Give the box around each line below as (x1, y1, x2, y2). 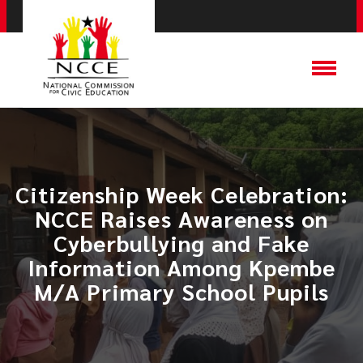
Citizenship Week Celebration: (15, 179, 348, 208)
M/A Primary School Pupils (34, 276, 329, 305)
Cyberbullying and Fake (53, 228, 310, 257)
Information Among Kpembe (28, 252, 335, 281)
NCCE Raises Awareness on (35, 203, 328, 233)
